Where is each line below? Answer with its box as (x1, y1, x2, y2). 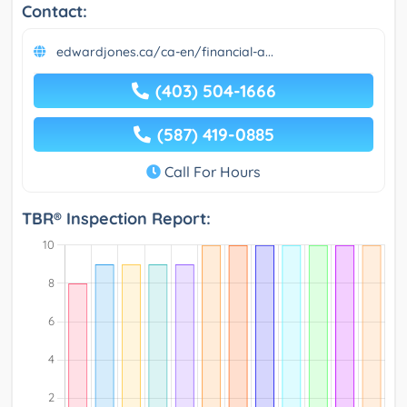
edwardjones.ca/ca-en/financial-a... (56, 43, 273, 60)
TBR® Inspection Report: (22, 207, 211, 229)
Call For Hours (161, 162, 261, 181)
